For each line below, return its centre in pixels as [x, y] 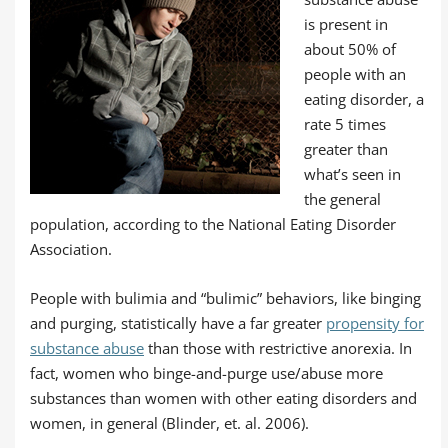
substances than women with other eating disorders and [223, 398]
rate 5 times [345, 124]
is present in [346, 24]
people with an [355, 74]
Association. [71, 249]
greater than [346, 149]
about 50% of [350, 49]
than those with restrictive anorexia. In [278, 348]
